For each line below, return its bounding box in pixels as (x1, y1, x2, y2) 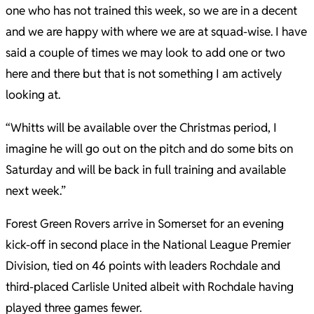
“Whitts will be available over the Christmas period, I (6, 120, 277, 136)
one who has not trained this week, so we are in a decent (6, 3, 297, 19)
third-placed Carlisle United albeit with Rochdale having (6, 279, 294, 295)
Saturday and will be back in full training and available (6, 162, 286, 178)
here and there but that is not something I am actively (6, 66, 282, 82)
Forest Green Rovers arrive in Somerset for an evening (6, 216, 284, 232)
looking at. (6, 87, 60, 103)
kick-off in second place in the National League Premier (6, 237, 291, 253)
